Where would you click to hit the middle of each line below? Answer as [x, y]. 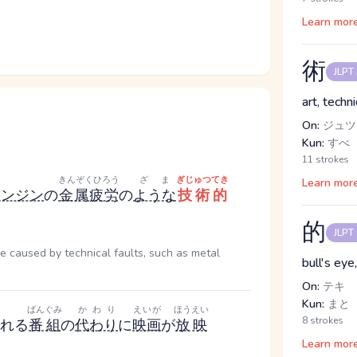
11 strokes [326, 159]
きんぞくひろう [89, 180]
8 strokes [323, 320]
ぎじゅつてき [202, 180]
